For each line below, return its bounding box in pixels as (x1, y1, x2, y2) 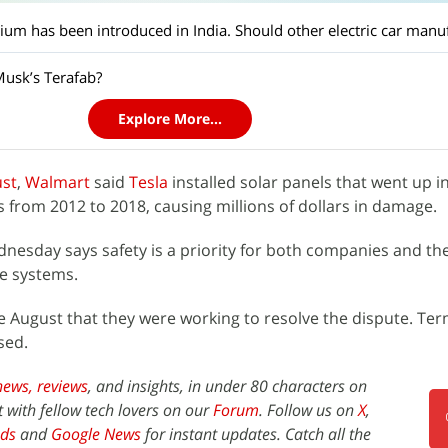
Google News (51, 423, 141, 445)
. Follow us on (259, 399, 358, 421)
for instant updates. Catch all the (141, 423, 371, 445)
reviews (37, 375, 88, 397)
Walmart (25, 171, 90, 193)
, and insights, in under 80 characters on (88, 375, 367, 397)
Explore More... (118, 109, 222, 128)
